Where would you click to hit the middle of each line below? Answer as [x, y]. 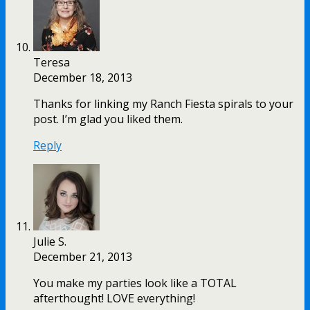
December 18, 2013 [83, 77]
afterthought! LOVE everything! [114, 298]
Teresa [52, 62]
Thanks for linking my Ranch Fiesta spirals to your [163, 103]
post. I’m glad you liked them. [108, 119]
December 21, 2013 [83, 256]
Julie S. [50, 241]
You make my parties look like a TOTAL [135, 283]
